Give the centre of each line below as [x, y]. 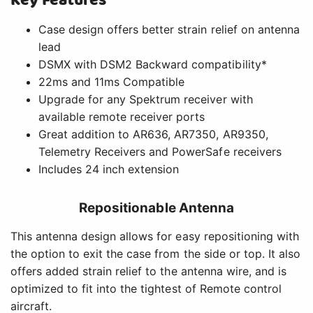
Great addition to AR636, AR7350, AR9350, [153, 134]
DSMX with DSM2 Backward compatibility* [153, 64]
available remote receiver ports [122, 116]
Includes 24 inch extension [109, 169]
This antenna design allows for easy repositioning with [155, 236]
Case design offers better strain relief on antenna [169, 29]
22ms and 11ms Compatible [112, 81]
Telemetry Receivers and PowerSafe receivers [160, 151]
